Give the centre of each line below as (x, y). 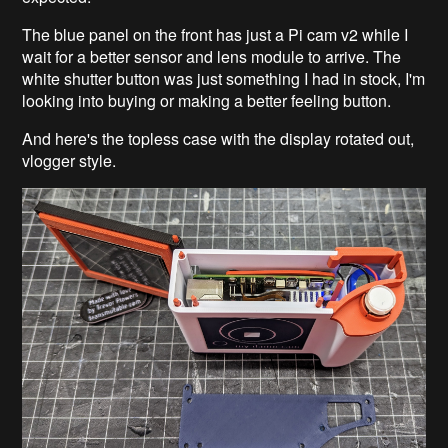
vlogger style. (69, 160)
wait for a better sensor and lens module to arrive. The (212, 56)
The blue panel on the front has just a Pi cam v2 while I (215, 34)
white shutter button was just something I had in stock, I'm (224, 78)
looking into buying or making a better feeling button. (207, 100)
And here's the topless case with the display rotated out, (218, 138)
